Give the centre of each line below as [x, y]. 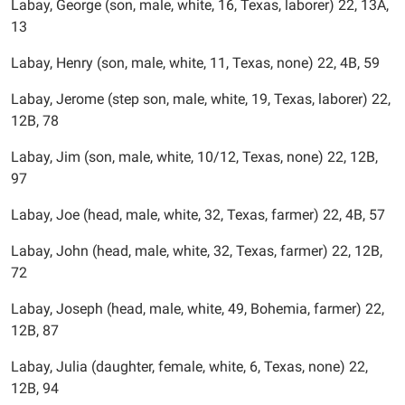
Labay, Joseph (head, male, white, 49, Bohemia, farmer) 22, [198, 309]
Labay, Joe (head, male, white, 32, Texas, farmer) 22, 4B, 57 [198, 215]
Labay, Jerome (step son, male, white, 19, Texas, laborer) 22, [201, 99]
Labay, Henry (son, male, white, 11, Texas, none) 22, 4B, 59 [195, 63]
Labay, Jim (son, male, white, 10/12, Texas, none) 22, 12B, [194, 157]
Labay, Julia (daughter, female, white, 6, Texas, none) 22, [189, 367]
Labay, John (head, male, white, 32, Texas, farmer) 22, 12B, [197, 251]
